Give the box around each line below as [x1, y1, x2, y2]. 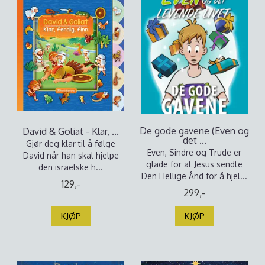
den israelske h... [38, 162, 103, 172]
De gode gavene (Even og [140, 125, 249, 137]
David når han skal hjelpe [22, 150, 119, 160]
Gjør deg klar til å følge [26, 138, 115, 148]
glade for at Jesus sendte [146, 159, 243, 169]
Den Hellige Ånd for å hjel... [141, 171, 247, 181]
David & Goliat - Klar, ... [22, 125, 119, 137]
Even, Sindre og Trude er [147, 147, 241, 157]
